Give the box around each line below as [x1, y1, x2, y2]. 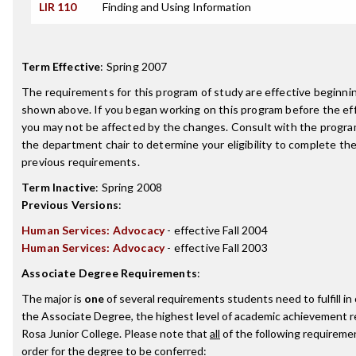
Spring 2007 [106, 60, 168, 73]
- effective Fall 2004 [164, 223, 268, 237]
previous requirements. [21, 155, 140, 168]
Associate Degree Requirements [21, 266, 197, 280]
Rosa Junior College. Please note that [21, 327, 210, 340]
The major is [21, 292, 84, 305]
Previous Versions [21, 198, 118, 211]
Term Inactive [21, 180, 96, 194]
